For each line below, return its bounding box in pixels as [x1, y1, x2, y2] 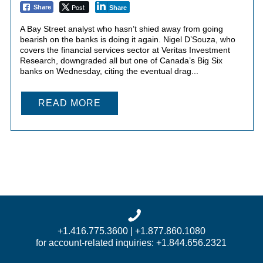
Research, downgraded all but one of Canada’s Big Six [19, 55, 222, 65]
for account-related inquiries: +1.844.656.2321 [36, 237, 227, 248]
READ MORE [38, 97, 101, 108]
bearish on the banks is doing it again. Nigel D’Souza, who [19, 34, 235, 44]
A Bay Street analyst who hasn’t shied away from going [19, 23, 223, 33]
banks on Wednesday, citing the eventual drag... [19, 66, 198, 76]
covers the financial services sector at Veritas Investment [19, 45, 230, 55]
